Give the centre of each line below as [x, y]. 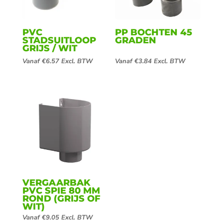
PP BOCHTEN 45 [154, 33]
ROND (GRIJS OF [61, 199]
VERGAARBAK [56, 183]
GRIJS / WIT [50, 49]
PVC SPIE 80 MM [61, 191]
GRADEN [136, 41]
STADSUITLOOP [59, 41]
